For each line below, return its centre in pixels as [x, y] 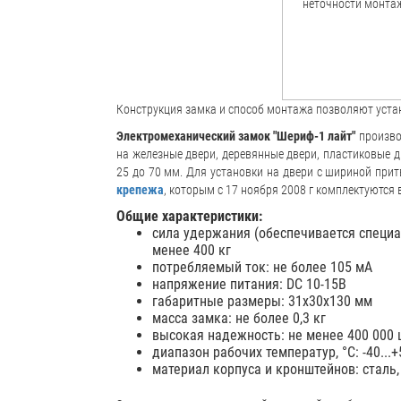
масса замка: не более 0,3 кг [239, 318]
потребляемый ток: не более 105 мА [262, 267]
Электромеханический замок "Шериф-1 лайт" [236, 136]
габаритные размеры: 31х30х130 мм [262, 301]
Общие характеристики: [189, 216]
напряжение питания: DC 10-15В [249, 284]
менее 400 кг [192, 250]
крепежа [140, 190]
